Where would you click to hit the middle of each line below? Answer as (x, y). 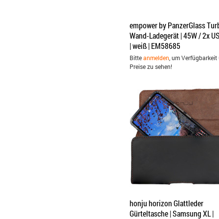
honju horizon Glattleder (166, 203)
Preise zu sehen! (151, 66)
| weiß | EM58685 (155, 46)
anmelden (156, 58)
